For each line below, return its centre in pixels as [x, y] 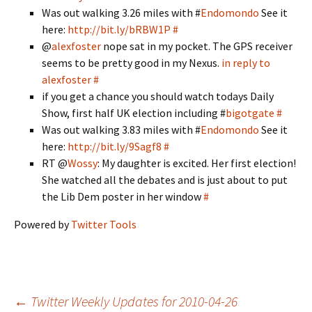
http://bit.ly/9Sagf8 [115, 146]
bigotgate [250, 113]
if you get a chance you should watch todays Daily [158, 96]
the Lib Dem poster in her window [123, 196]
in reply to [246, 63]
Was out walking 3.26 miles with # [121, 13]
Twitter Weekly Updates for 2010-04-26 [133, 301]
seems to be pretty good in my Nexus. [132, 63]
